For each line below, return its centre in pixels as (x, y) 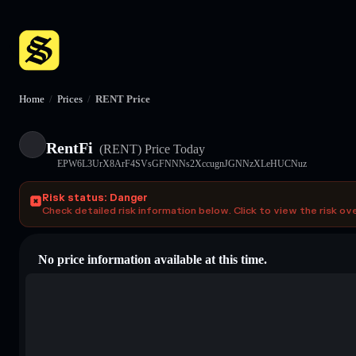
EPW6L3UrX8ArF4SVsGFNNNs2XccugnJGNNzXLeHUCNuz (182, 163)
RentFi (70, 147)
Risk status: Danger (95, 197)
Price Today (173, 149)
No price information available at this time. (153, 259)
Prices (70, 99)
